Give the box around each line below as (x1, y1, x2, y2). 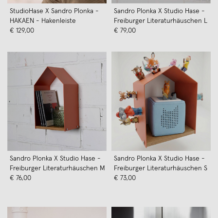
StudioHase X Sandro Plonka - (10, 8, 99, 15)
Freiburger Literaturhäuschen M (10, 164, 105, 172)
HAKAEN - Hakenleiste (10, 18, 76, 25)
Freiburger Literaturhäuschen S (114, 164, 207, 172)
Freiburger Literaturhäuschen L (114, 18, 207, 25)
